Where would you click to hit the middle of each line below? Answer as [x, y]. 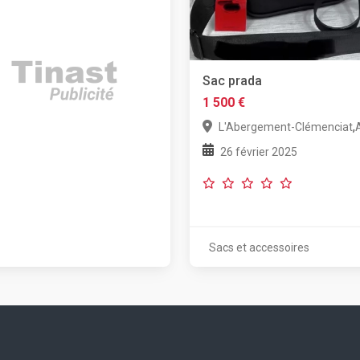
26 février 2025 [258, 151]
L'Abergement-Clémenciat [285, 127]
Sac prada [232, 80]
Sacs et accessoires [259, 247]
